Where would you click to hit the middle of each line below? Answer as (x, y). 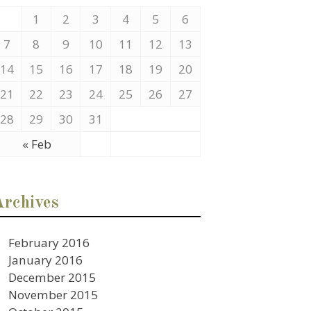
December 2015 (52, 277)
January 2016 (46, 260)
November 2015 (53, 294)
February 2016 (49, 242)
